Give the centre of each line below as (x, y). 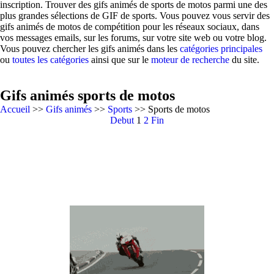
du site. (244, 60)
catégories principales (221, 49)
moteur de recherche (190, 60)
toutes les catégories (50, 60)
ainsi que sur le (120, 60)
